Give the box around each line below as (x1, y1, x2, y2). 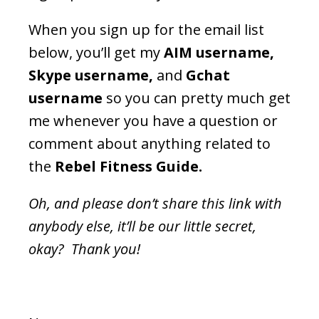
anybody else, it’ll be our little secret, (28, 216, 256, 236)
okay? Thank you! (28, 239, 140, 258)
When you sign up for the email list (28, 19, 264, 39)
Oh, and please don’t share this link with (28, 193, 282, 213)
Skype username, (28, 65, 157, 85)
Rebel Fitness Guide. (55, 156, 202, 176)
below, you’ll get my (28, 42, 164, 62)
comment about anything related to (28, 133, 271, 153)
